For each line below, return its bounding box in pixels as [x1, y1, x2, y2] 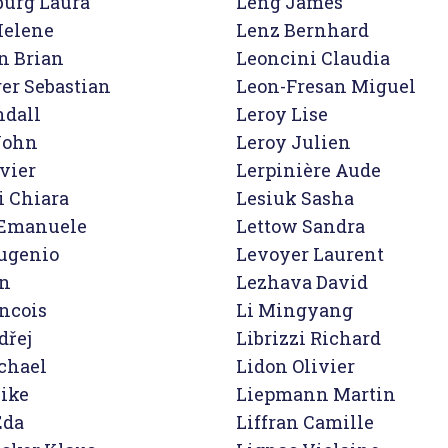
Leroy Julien [236, 130, 351, 154]
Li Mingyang [236, 298, 353, 322]
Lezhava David [236, 270, 368, 294]
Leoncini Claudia [236, 46, 390, 70]
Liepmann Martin [236, 382, 396, 406]
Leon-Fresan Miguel [236, 74, 416, 98]
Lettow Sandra [236, 214, 365, 238]
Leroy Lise [236, 102, 328, 126]
